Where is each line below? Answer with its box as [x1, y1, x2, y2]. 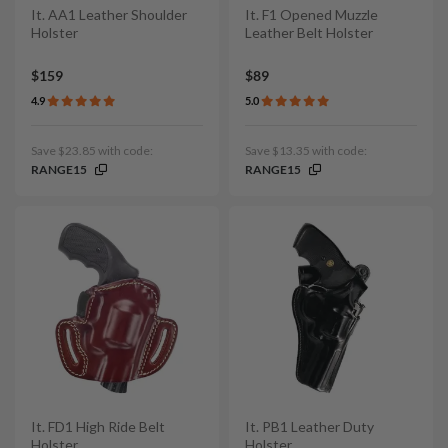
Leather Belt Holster [245, 23, 373, 41]
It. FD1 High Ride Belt [31, 418, 165, 436]
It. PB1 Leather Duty [245, 418, 374, 436]
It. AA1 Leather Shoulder [31, 5, 187, 23]
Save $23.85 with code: [31, 143, 153, 159]
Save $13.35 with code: [245, 143, 367, 159]
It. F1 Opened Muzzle [245, 5, 378, 23]
